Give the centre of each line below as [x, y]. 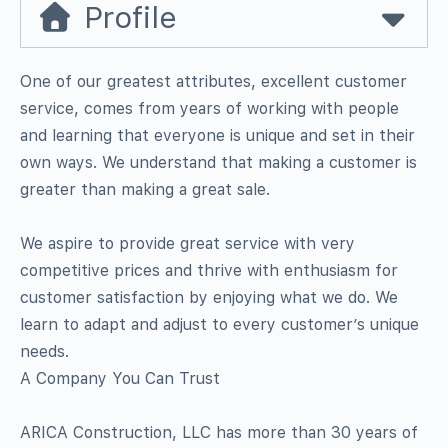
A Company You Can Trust [120, 378]
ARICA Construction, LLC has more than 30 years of [219, 432]
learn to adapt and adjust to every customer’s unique [219, 324]
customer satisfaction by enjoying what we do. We [209, 297]
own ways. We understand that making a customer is [218, 162]
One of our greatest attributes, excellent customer [214, 81]
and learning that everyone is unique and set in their [217, 135]
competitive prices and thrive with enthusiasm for [209, 270]
